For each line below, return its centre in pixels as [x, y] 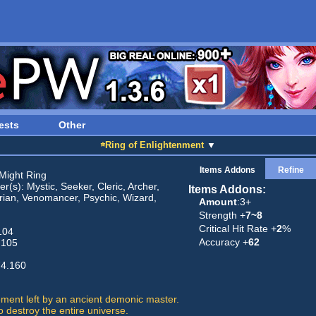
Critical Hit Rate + [237, 229]
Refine [291, 170]
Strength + [222, 215]
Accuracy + [223, 242]
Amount [218, 202]
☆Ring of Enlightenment [152, 145]
